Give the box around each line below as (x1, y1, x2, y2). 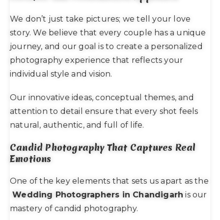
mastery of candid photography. (10, 203, 138, 213)
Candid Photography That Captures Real (10, 141, 196, 154)
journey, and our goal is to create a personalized (10, 41, 203, 51)
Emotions (10, 152, 52, 165)
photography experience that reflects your (10, 55, 184, 65)
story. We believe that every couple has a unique (10, 27, 206, 37)
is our (183, 190, 207, 199)
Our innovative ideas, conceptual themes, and (10, 92, 194, 102)
